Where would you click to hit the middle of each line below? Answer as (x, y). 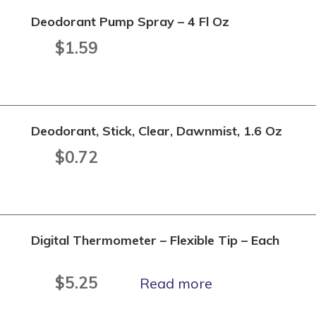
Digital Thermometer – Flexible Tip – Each (156, 240)
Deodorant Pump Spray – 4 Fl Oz (130, 22)
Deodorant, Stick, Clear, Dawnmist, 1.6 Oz (157, 131)
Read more (176, 283)
